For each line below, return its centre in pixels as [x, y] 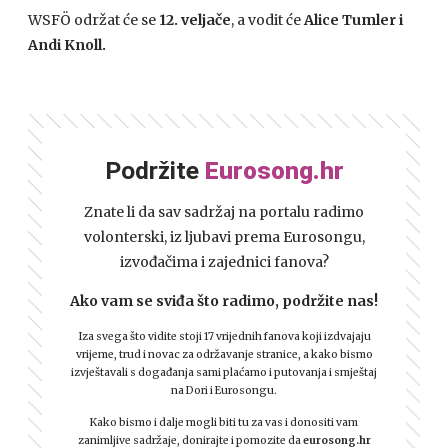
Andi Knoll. [67, 44]
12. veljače [195, 19]
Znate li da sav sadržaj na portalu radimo [224, 211]
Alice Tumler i [353, 19]
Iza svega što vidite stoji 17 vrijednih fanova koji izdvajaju [224, 336]
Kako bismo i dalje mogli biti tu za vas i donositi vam [224, 422]
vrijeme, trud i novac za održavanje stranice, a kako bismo [224, 354]
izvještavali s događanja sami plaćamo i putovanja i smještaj [224, 372]
